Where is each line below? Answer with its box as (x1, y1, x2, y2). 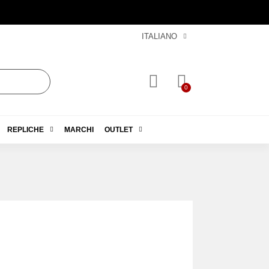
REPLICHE (7, 125, 44, 134)
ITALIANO (141, 32, 177, 41)
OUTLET (104, 125, 133, 134)
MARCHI (64, 125, 94, 134)
